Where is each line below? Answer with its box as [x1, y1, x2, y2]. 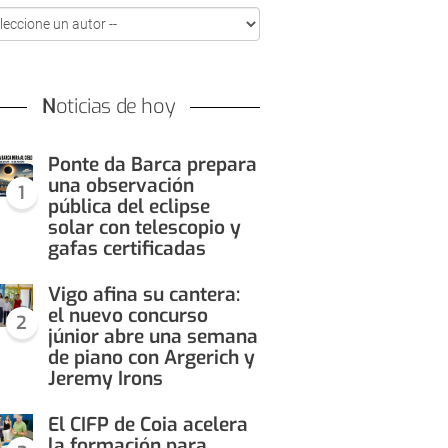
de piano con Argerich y [47, 345, 255, 370]
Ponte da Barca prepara [47, 152, 257, 177]
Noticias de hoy [55, 93, 176, 120]
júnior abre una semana [47, 324, 258, 349]
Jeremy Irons [47, 366, 163, 391]
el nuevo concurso [47, 303, 208, 328]
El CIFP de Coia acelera [47, 412, 248, 437]
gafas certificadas [47, 236, 206, 261]
